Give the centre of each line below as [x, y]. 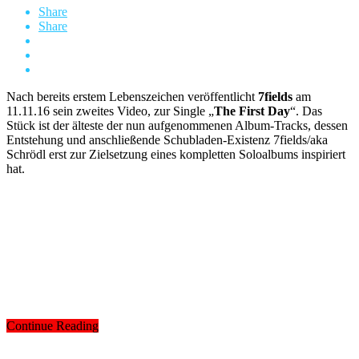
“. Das [306, 111]
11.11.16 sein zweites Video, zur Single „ [110, 111]
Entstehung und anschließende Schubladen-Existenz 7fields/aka [167, 139]
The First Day [252, 111]
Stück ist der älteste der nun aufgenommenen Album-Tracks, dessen [177, 125]
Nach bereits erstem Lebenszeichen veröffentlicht [132, 96]
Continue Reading [52, 325]
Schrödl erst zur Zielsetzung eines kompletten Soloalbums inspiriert [176, 154]
